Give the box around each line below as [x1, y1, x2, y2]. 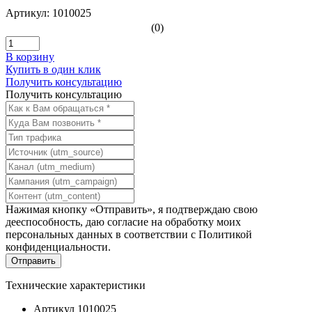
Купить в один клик [6, 63, 101, 75]
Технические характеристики [6, 279, 146, 291]
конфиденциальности [6, 240, 108, 253]
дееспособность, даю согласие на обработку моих [6, 215, 241, 228]
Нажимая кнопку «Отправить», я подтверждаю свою [6, 203, 258, 215]
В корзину [6, 50, 54, 63]
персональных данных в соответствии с [6, 228, 198, 240]
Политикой [198, 228, 252, 240]
